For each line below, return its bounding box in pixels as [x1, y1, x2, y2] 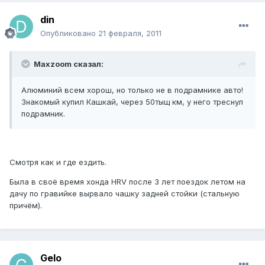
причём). [9, 201, 42, 211]
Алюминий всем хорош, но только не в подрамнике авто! [21, 85, 243, 95]
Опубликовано [40, 28, 98, 38]
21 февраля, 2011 [98, 28, 161, 38]
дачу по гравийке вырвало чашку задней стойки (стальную [9, 189, 240, 199]
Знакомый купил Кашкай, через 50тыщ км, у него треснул [21, 97, 243, 107]
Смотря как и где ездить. [9, 157, 106, 167]
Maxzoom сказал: [34, 59, 104, 69]
